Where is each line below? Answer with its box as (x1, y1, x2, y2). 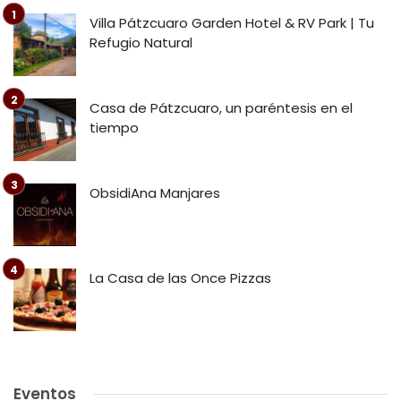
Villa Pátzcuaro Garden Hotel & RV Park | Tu (90, 13, 374, 33)
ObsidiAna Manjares (90, 183, 220, 203)
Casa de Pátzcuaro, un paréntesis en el (90, 98, 353, 118)
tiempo (90, 118, 139, 138)
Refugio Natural (90, 33, 192, 53)
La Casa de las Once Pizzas (90, 269, 271, 288)
